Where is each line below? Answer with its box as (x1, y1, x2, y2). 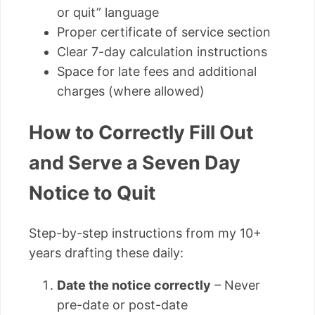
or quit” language (57, 5, 159, 20)
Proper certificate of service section (57, 25, 271, 40)
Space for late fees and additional (57, 64, 257, 79)
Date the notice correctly (57, 278, 211, 293)
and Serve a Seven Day (29, 150, 240, 174)
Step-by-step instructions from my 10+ (29, 226, 262, 241)
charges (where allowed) (57, 84, 205, 99)
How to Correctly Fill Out (29, 120, 253, 144)
